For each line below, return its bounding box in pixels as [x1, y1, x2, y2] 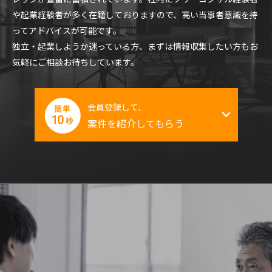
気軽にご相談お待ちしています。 [12, 56, 139, 69]
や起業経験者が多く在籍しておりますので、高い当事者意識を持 [12, 8, 258, 21]
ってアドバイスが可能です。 [12, 24, 121, 37]
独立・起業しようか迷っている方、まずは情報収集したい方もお [12, 40, 258, 53]
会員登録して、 [87, 101, 146, 114]
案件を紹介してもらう [87, 116, 184, 131]
